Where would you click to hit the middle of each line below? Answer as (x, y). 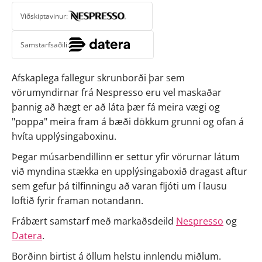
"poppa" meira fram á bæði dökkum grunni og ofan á (128, 122)
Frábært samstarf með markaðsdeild (94, 221)
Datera (27, 236)
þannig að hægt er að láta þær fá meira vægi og (116, 107)
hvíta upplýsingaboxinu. (64, 136)
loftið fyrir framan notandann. (77, 201)
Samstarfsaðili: (45, 44)
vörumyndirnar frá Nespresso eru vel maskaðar (117, 92)
